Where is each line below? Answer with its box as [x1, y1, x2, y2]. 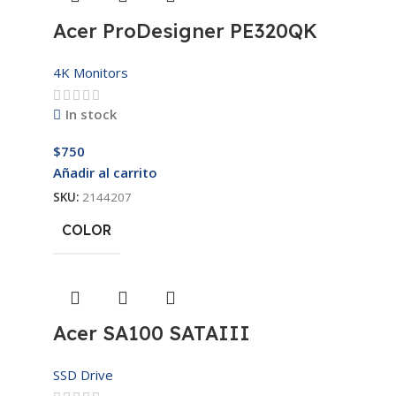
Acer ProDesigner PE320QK [53, 18, 317, 43]
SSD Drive [53, 365, 113, 384]
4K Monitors [53, 63, 128, 81]
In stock [65, 104, 117, 123]
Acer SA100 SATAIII [53, 320, 250, 346]
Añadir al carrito [53, 163, 157, 181]
